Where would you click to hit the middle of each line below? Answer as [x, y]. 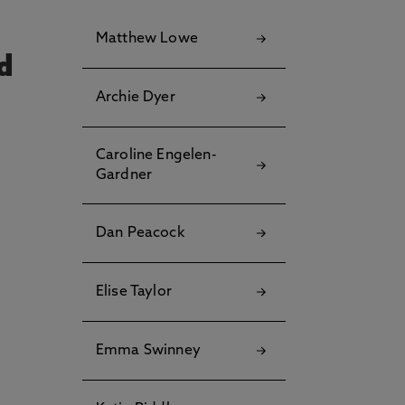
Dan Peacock [140, 233]
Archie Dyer [136, 98]
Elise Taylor [134, 292]
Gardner [124, 175]
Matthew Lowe [147, 39]
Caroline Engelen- [156, 155]
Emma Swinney [148, 351]
